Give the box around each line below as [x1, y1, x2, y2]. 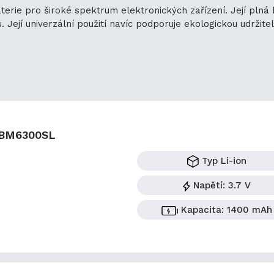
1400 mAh [224, 204, 272, 216]
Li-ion [218, 155, 246, 166]
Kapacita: [181, 204, 224, 216]
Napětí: [193, 180, 225, 191]
